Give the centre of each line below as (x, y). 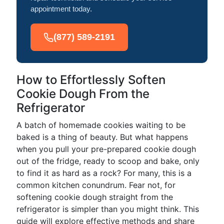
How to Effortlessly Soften (91, 80)
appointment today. (61, 9)
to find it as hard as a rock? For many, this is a (104, 173)
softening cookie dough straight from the (95, 197)
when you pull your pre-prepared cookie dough (106, 149)
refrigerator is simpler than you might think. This (108, 209)
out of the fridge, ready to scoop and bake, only (108, 161)
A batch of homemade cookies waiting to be (101, 125)
